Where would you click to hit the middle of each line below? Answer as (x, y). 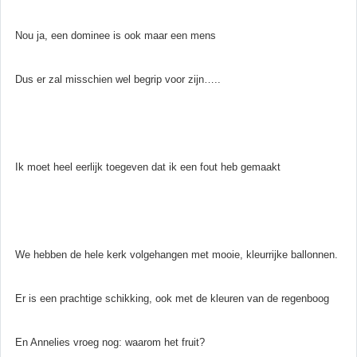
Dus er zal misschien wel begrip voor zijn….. (118, 79)
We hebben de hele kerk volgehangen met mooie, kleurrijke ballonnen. (177, 254)
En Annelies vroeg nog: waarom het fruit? (110, 342)
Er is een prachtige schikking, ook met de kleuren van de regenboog (172, 298)
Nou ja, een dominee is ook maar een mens (116, 35)
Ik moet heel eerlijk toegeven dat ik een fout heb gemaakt (148, 167)
